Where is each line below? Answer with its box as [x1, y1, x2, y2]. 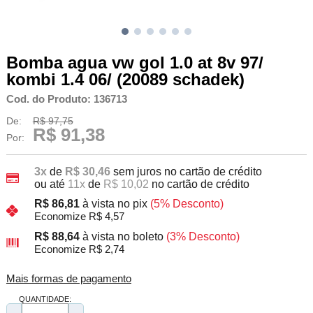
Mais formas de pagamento [6, 273, 131, 285]
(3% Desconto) [166, 231, 240, 243]
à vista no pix [82, 198, 147, 210]
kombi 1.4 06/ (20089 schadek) [6, 69, 245, 89]
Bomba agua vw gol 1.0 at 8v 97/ [6, 52, 263, 72]
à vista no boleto [82, 231, 163, 243]
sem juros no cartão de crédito [112, 165, 262, 177]
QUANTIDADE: [18, 295, 71, 304]
